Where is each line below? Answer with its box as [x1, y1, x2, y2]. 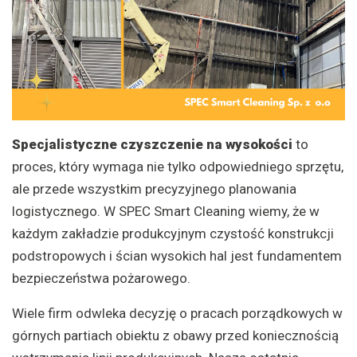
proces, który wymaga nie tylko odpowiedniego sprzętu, [12, 158, 343, 175]
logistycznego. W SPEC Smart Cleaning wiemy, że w [12, 202, 320, 219]
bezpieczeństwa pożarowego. [12, 269, 190, 286]
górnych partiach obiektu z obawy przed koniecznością [12, 327, 339, 343]
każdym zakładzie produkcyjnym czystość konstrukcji [12, 225, 334, 241]
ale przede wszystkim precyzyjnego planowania [12, 180, 296, 197]
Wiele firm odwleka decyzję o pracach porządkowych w [12, 304, 343, 321]
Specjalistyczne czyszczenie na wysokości [12, 135, 292, 152]
